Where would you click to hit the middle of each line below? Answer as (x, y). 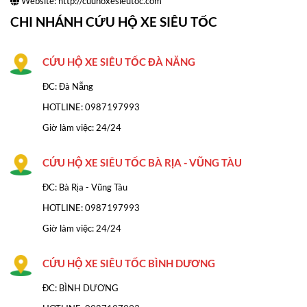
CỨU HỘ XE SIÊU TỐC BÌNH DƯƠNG (129, 263)
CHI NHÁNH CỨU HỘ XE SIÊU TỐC (114, 21)
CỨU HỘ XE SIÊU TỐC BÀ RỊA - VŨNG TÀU (142, 162)
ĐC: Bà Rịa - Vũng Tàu (85, 187)
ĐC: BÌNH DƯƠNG (81, 287)
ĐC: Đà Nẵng (68, 86)
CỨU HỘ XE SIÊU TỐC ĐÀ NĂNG (119, 61)
